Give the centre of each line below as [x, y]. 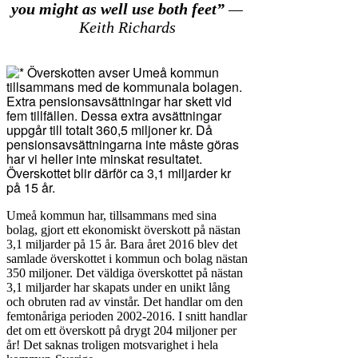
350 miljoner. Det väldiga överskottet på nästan [125, 273]
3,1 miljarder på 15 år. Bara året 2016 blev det [122, 245]
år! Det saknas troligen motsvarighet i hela [112, 345]
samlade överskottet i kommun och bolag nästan [127, 259]
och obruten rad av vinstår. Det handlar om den [125, 302]
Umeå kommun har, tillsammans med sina [111, 216]
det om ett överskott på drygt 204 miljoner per [121, 331]
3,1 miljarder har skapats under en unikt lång [118, 288]
